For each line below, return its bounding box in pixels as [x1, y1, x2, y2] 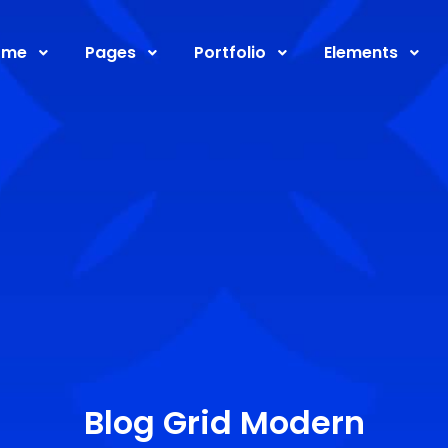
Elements [323, 41, 398, 64]
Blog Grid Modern [83, 400, 365, 445]
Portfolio [193, 41, 266, 64]
